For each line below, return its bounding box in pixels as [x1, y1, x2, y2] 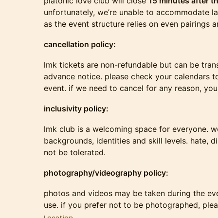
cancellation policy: [44, 39, 116, 49]
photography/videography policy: [44, 168, 168, 178]
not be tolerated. [44, 147, 106, 157]
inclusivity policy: [44, 104, 109, 113]
